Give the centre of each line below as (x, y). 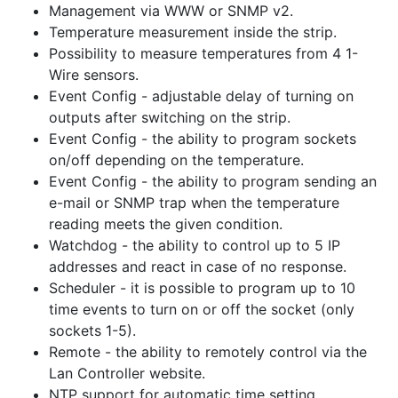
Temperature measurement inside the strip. (193, 32)
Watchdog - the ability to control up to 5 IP (195, 245)
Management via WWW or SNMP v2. (171, 11)
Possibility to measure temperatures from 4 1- (203, 53)
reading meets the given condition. (166, 224)
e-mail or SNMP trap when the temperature (194, 203)
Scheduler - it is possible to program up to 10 (202, 288)
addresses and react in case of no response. (198, 267)
